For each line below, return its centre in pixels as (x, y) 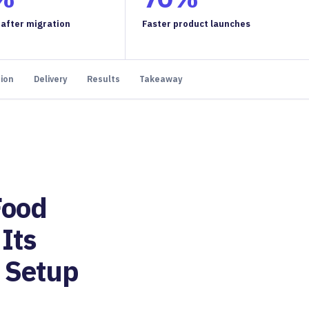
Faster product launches (196, 24)
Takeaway (161, 79)
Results (103, 79)
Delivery (50, 79)
